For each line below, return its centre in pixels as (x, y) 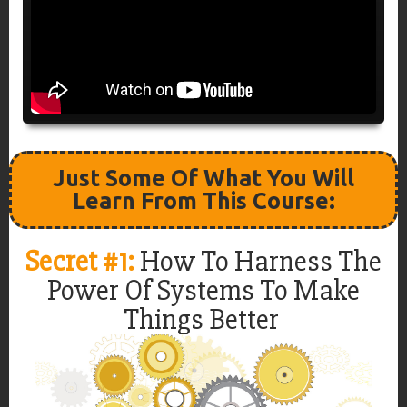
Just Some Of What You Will (203, 178)
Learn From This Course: (203, 200)
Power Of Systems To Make (203, 290)
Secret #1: (83, 261)
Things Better (203, 319)
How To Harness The (261, 261)
